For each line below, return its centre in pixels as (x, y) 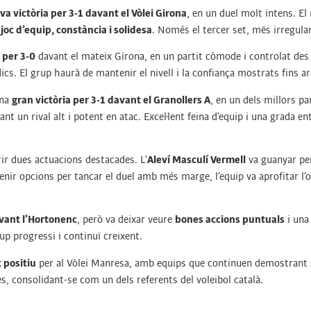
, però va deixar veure (126, 220)
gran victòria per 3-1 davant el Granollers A (111, 100)
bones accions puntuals (230, 220)
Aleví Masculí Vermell (196, 159)
